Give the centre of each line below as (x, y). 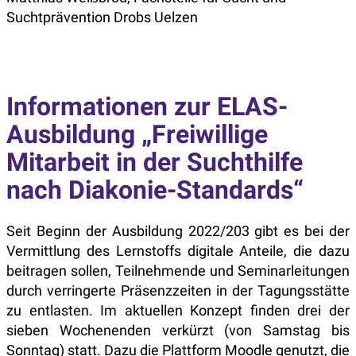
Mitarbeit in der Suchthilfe (155, 162)
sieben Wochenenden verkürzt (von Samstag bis (178, 330)
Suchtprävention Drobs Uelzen (104, 17)
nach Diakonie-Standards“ (155, 190)
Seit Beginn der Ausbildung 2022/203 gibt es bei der (178, 231)
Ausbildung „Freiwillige (137, 134)
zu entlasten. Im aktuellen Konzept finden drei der (178, 310)
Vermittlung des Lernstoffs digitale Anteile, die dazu (178, 251)
